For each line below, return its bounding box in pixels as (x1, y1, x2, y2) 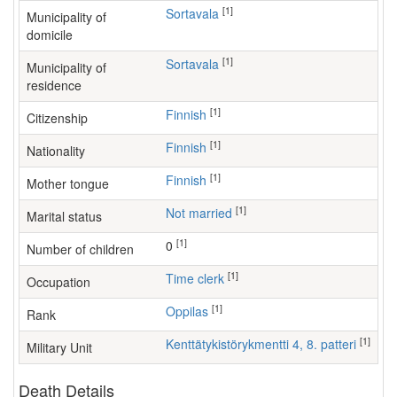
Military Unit (27, 339, 92, 356)
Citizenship (27, 109, 88, 127)
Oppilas (175, 302, 208, 320)
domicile (27, 26, 73, 43)
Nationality (27, 142, 85, 160)
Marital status (27, 207, 102, 225)
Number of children (27, 240, 134, 258)
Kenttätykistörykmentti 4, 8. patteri (174, 335, 356, 353)
